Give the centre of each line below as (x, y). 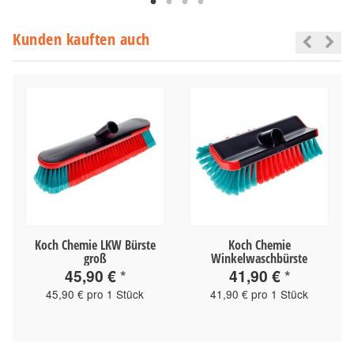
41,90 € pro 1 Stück (259, 294)
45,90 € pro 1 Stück (95, 294)
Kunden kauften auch (81, 39)
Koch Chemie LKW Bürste (95, 245)
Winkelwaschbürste (259, 258)
